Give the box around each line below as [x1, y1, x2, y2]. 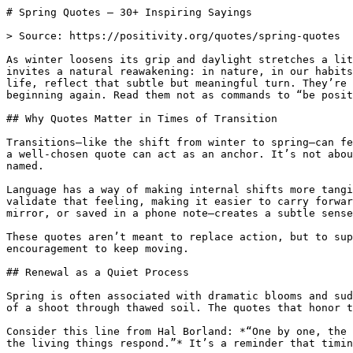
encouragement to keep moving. [6, 243, 189, 255]
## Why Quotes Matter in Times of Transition [6, 113, 277, 124]
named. [6, 160, 44, 172]
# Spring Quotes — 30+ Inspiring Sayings [6, 6, 252, 18]
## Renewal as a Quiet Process [6, 266, 189, 278]
